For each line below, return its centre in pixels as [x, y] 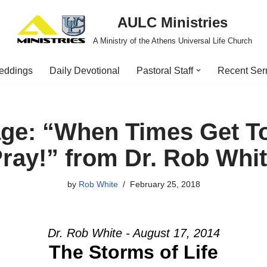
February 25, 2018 [165, 184]
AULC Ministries [172, 22]
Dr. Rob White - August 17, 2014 [133, 233]
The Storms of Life [133, 252]
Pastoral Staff [165, 71]
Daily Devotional [85, 71]
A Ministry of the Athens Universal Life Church [172, 41]
